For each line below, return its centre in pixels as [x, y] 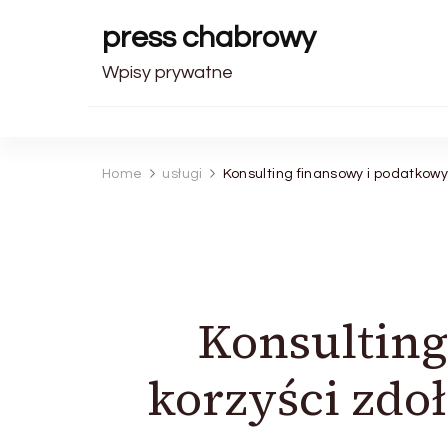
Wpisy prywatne [167, 72]
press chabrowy [209, 37]
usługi [182, 174]
